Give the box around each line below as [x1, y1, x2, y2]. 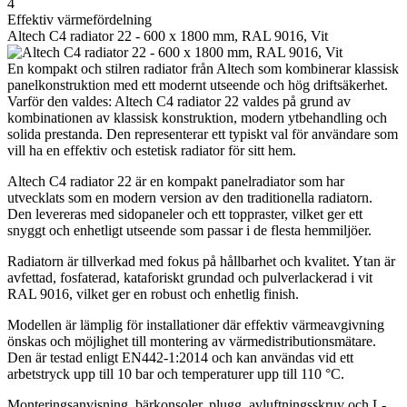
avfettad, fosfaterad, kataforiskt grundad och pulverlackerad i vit [7, 270, 372, 286]
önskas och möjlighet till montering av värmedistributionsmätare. [7, 333, 376, 350]
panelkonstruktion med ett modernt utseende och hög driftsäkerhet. [7, 77, 388, 94]
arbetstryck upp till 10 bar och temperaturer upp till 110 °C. [7, 366, 344, 382]
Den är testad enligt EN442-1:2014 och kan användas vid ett [7, 350, 353, 366]
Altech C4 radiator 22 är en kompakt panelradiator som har [7, 174, 344, 190]
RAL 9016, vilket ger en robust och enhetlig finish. [7, 286, 299, 303]
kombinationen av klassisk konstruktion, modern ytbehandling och [7, 110, 387, 126]
